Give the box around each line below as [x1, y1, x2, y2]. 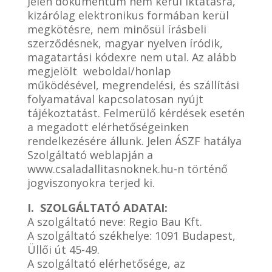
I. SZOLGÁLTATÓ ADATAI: [27, 200, 168, 215]
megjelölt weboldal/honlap [27, 64, 171, 78]
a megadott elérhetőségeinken [27, 120, 189, 134]
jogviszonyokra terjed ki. [27, 175, 155, 190]
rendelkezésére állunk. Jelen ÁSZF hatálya [27, 134, 242, 148]
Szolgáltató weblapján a [27, 148, 153, 162]
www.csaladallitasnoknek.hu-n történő [27, 161, 228, 176]
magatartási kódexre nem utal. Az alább [27, 50, 237, 64]
